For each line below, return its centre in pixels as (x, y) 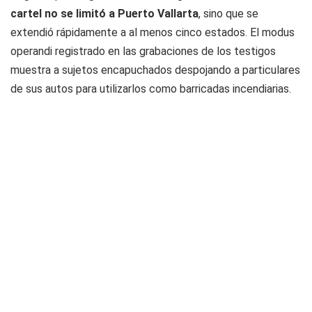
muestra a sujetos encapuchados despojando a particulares (155, 70)
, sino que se (228, 14)
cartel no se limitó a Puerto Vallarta (104, 14)
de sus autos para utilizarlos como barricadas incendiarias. (151, 89)
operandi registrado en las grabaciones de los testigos (143, 52)
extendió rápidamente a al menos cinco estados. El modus (153, 33)
